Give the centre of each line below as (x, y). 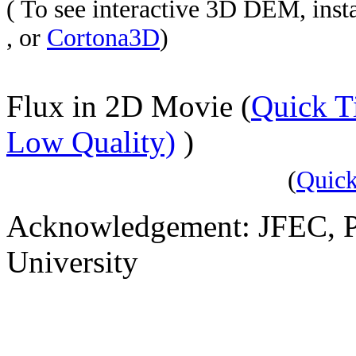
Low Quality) (91, 142)
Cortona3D (103, 38)
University (72, 262)
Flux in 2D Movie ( (129, 106)
